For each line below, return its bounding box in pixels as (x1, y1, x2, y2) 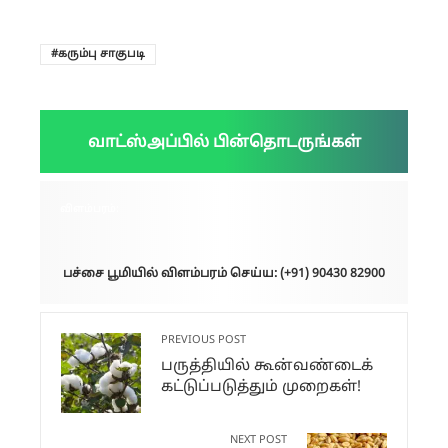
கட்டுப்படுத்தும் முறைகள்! (161, 378, 361, 398)
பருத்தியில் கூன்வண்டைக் (161, 357, 373, 377)
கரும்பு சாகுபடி (58, 47, 145, 62)
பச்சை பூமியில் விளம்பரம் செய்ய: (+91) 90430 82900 (63, 267, 385, 282)
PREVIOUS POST (161, 333, 246, 348)
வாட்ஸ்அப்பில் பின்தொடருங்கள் (87, 133, 361, 154)
